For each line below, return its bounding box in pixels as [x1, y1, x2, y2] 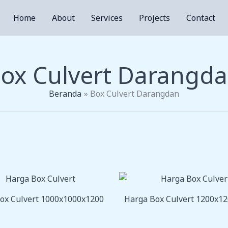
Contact [186, 12, 215, 23]
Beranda [48, 88, 81, 99]
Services [91, 12, 123, 23]
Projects [138, 12, 170, 23]
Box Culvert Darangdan [90, 88, 180, 99]
